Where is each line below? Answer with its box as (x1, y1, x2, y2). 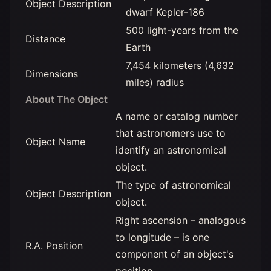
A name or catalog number (116, 110, 238, 122)
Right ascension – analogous (116, 214, 246, 226)
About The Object (25, 93, 108, 105)
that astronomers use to (116, 127, 226, 139)
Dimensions (25, 68, 78, 80)
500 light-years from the (126, 24, 238, 36)
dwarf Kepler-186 (126, 6, 204, 18)
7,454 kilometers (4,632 (126, 59, 234, 71)
